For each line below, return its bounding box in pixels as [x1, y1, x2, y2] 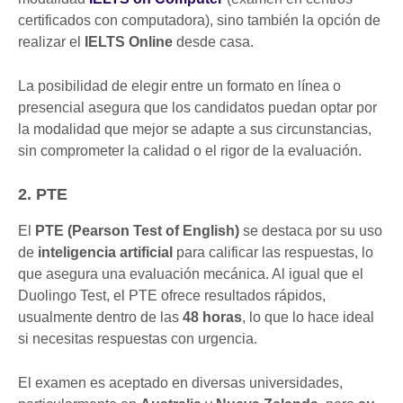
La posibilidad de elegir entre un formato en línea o [18, 77, 341, 94]
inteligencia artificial [38, 244, 173, 260]
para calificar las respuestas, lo [173, 244, 373, 260]
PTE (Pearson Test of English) [35, 222, 239, 238]
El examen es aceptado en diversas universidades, [18, 374, 343, 390]
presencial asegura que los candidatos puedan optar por [18, 99, 377, 115]
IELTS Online [85, 33, 173, 49]
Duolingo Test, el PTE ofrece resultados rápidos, [18, 287, 326, 303]
